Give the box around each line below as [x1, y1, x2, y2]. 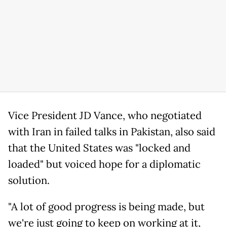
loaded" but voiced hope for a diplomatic [8, 158, 201, 171]
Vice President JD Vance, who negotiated [8, 109, 202, 123]
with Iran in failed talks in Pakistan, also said [8, 125, 215, 139]
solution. [8, 174, 50, 187]
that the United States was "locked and [8, 141, 191, 155]
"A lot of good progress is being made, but [8, 200, 205, 214]
